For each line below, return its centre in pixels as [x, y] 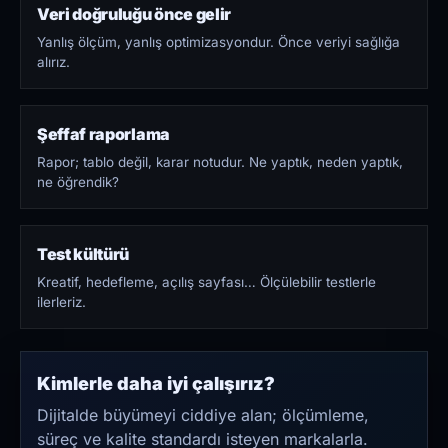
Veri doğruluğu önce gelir [134, 14]
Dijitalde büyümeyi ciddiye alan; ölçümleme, [203, 415]
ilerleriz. [61, 302]
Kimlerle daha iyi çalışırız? [156, 384]
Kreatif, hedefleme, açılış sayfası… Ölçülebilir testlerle [206, 282]
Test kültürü [83, 254]
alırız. [53, 62]
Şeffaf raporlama [103, 134]
